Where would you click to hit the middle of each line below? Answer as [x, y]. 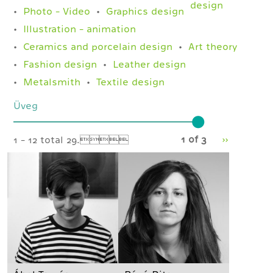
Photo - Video [57, 12]
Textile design [131, 82]
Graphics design [145, 12]
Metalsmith [52, 82]
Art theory [213, 47]
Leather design [150, 65]
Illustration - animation [80, 29]
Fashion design [60, 65]
